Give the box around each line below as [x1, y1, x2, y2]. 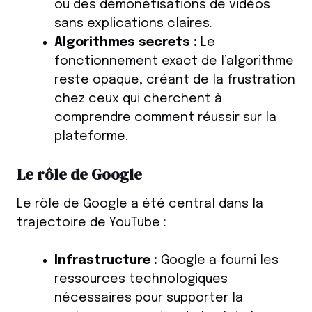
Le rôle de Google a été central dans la [17, 198, 263, 211]
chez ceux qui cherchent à [54, 93, 222, 106]
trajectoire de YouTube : [17, 217, 166, 230]
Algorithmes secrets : [54, 36, 197, 49]
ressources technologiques [54, 273, 228, 286]
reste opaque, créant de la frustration [54, 74, 295, 87]
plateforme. [54, 130, 128, 143]
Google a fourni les [157, 254, 279, 267]
